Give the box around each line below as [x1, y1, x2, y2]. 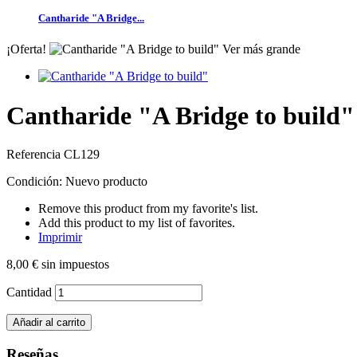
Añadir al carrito [13, 316, 85, 329]
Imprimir [38, 230, 82, 245]
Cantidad [6, 285, 52, 300]
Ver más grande [222, 42, 300, 57]
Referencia [6, 147, 64, 162]
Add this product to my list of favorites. [38, 216, 235, 230]
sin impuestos [38, 257, 109, 272]
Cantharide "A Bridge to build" [6, 100, 355, 130]
